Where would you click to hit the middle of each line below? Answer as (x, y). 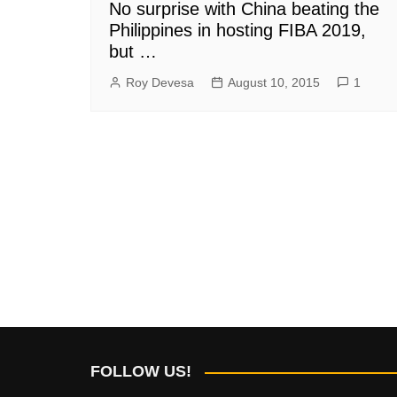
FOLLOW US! (141, 371)
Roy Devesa (160, 82)
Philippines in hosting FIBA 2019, (237, 30)
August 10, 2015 (274, 82)
